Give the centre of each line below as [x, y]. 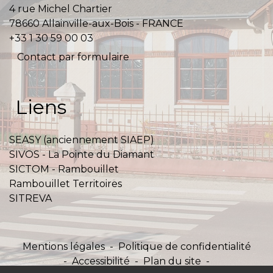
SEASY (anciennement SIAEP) [82, 140]
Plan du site [172, 261]
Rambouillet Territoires [66, 184]
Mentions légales [63, 246]
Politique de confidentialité [184, 246]
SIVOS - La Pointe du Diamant [82, 154]
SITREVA [30, 198]
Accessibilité [101, 261]
